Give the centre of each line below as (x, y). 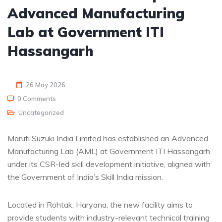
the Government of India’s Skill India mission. (85, 177)
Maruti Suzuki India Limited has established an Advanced (108, 138)
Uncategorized (41, 112)
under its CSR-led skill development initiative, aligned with (109, 164)
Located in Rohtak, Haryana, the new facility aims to (100, 204)
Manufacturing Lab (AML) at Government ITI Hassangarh (109, 151)
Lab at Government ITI (86, 32)
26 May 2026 (46, 84)
